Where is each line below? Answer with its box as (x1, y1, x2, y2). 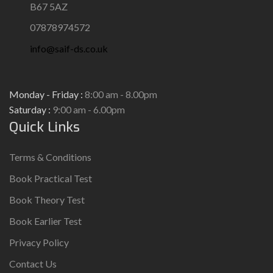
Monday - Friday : (9, 88, 83, 100)
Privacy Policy (9, 236, 69, 248)
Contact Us (9, 258, 57, 269)
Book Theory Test (9, 194, 85, 205)
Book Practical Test (9, 172, 92, 184)
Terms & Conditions (9, 151, 91, 163)
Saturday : (9, 104, 51, 115)
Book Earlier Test (9, 215, 82, 227)
